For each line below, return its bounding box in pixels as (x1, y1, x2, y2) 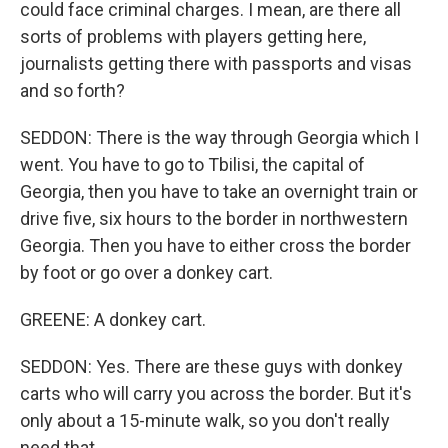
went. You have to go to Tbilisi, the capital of (20, 154, 365, 175)
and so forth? (20, 80, 125, 101)
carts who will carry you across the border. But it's (20, 383, 412, 404)
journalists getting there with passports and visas (20, 53, 412, 74)
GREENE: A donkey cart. (20, 309, 206, 330)
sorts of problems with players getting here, (20, 26, 366, 47)
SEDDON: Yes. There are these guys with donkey (20, 356, 403, 377)
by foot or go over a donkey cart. (20, 262, 273, 283)
